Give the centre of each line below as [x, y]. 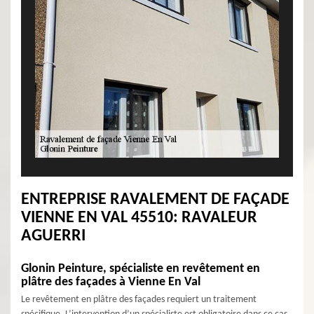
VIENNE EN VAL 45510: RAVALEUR [139, 218]
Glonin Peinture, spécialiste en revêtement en [141, 269]
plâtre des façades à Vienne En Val [111, 282]
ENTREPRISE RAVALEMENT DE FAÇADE [155, 200]
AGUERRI [53, 236]
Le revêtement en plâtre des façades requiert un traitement [139, 300]
